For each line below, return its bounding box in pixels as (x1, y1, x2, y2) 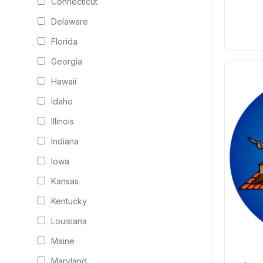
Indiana (51, 136, 79, 146)
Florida (51, 36, 77, 46)
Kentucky (51, 196, 87, 206)
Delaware (51, 16, 88, 26)
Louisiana (51, 216, 87, 226)
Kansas (51, 176, 79, 186)
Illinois (51, 116, 74, 126)
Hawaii (51, 76, 76, 86)
